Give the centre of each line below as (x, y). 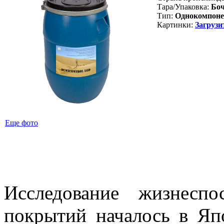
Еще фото (21, 123)
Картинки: (175, 25)
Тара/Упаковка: (183, 7)
